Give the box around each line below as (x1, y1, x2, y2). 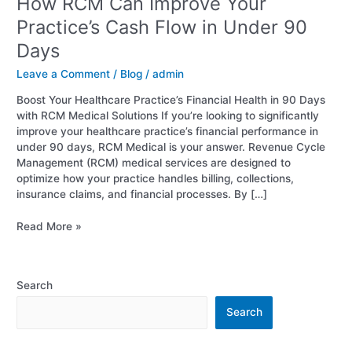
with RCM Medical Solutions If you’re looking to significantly (16, 109, 320, 123)
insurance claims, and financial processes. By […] (16, 188, 268, 201)
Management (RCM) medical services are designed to (16, 156, 291, 170)
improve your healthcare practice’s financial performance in (16, 125, 319, 138)
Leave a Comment (16, 67, 111, 80)
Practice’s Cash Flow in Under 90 (16, 15, 308, 38)
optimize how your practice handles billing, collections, (16, 172, 295, 185)
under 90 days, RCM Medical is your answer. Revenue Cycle (16, 141, 326, 154)
